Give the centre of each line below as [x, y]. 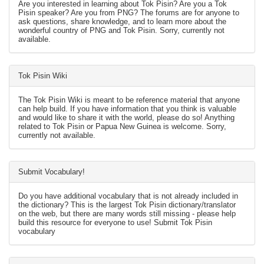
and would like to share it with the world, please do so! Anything [126, 118]
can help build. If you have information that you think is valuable [127, 109]
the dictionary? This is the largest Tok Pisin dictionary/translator [127, 205]
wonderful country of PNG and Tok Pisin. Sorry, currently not [121, 30]
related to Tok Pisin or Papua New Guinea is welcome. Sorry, [122, 126]
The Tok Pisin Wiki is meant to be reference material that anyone [129, 100]
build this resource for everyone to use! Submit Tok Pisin [115, 222]
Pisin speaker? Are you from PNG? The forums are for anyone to [129, 13]
